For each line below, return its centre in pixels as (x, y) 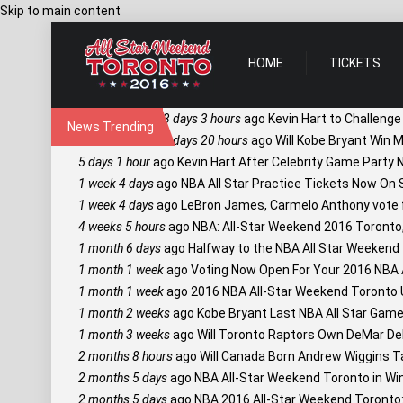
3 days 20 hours (206, 140)
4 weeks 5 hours (122, 227)
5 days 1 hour (114, 162)
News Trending (111, 127)
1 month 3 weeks (124, 335)
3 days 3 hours (202, 119)
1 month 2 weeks (124, 313)
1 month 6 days (120, 248)
